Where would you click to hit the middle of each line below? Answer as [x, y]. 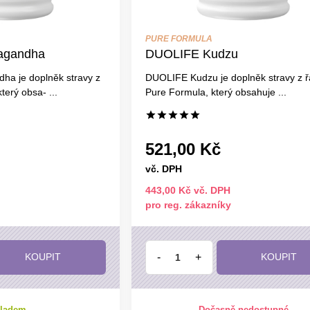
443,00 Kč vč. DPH [188, 190]
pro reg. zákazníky [188, 204]
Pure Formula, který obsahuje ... [216, 92]
